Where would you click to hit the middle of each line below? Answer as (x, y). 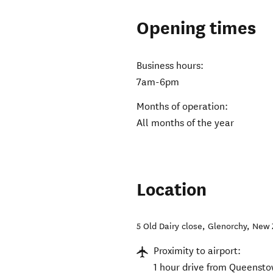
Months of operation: (183, 107)
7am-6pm (158, 82)
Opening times (197, 29)
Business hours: (170, 66)
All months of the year (186, 123)
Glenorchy (228, 227)
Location (172, 190)
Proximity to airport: (197, 251)
